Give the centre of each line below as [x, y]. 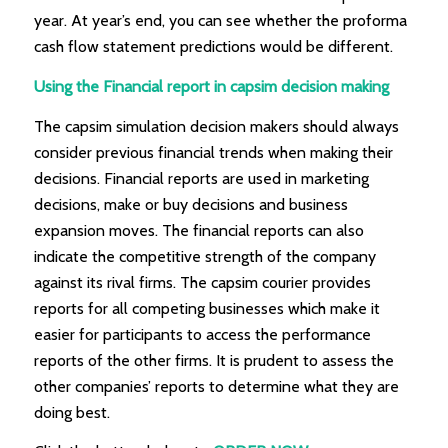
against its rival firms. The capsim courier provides [202, 282]
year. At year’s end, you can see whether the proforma [220, 21]
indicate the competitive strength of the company [204, 256]
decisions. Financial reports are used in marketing [201, 178]
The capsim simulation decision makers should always [216, 126]
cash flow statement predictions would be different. [213, 47]
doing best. [71, 412]
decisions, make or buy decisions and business [190, 204]
